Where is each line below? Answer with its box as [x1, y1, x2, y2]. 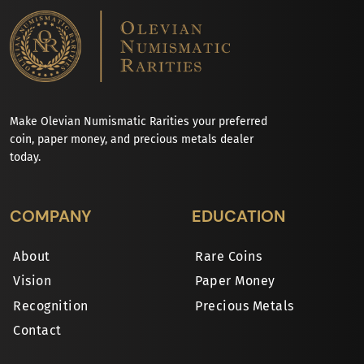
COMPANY [10, 206, 92, 227]
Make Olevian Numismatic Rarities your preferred [10, 115, 267, 129]
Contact [13, 323, 62, 339]
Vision [13, 273, 52, 289]
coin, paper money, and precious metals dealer [10, 132, 253, 147]
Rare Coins [195, 249, 262, 265]
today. [10, 150, 41, 165]
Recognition [13, 297, 89, 314]
